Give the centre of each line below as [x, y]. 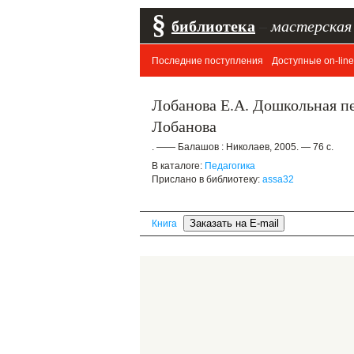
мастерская [311, 25]
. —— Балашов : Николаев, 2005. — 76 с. [243, 147]
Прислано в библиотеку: [207, 179]
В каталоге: [178, 166]
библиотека [213, 26]
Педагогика [230, 166]
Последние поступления [207, 61]
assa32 [278, 179]
